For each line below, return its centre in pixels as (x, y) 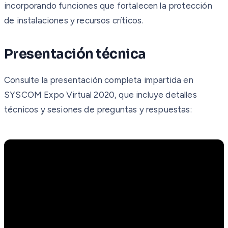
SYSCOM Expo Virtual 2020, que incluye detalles (101, 94)
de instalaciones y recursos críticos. (74, 20)
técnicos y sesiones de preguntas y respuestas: (98, 109)
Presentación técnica (75, 54)
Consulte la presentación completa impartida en (99, 80)
